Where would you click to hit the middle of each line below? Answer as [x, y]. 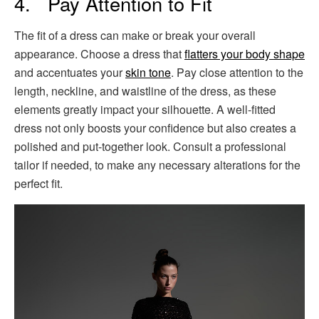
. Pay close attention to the [237, 72]
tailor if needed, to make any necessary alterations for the [157, 164]
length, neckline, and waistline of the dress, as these [145, 90]
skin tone [148, 72]
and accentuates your [70, 72]
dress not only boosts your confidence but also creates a [155, 127]
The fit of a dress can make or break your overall [135, 35]
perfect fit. [38, 183]
